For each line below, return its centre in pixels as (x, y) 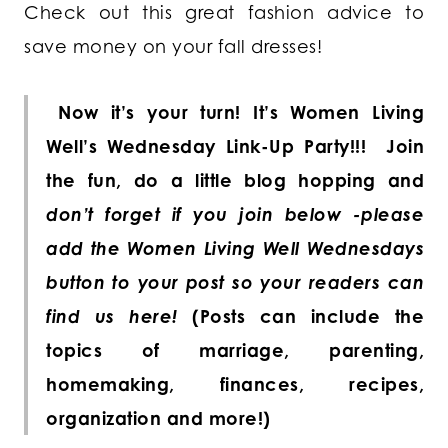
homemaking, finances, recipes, (235, 384)
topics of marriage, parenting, (235, 350)
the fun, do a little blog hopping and (235, 180)
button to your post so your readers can (235, 282)
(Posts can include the (300, 316)
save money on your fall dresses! (173, 46)
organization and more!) (158, 418)
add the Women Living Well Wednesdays (235, 248)
